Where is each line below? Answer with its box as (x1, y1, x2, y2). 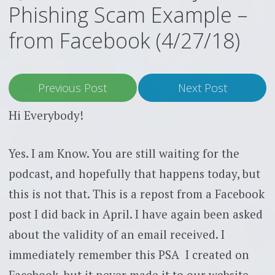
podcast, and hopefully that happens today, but (8, 165, 260, 181)
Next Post (177, 80, 227, 96)
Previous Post (38, 80, 107, 96)
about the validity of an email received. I (8, 226, 225, 242)
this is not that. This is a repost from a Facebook (8, 185, 265, 201)
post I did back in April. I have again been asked (8, 206, 263, 222)
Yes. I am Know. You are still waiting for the (8, 145, 239, 161)
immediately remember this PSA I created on (8, 246, 249, 262)
